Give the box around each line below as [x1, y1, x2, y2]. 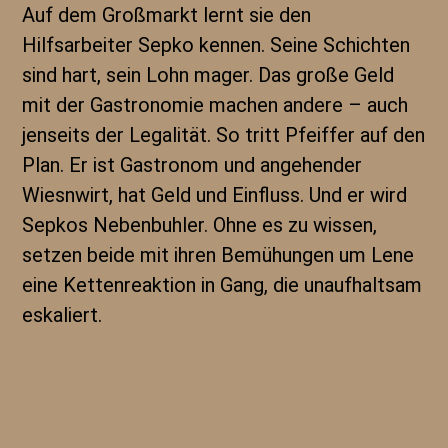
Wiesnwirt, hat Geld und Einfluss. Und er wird [22, 183, 408, 207]
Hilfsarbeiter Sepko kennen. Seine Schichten [22, 33, 411, 57]
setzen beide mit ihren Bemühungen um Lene [22, 243, 415, 267]
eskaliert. [22, 303, 103, 327]
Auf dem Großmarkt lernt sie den [22, 3, 312, 27]
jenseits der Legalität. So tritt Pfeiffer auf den [22, 123, 426, 147]
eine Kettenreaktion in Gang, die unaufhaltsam [22, 273, 423, 297]
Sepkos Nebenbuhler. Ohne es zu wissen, [22, 213, 378, 237]
